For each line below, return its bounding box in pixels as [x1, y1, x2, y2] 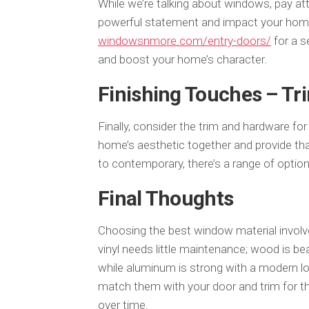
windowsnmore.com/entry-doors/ [98, 33, 271, 48]
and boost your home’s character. [98, 52, 267, 66]
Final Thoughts [98, 186, 234, 210]
